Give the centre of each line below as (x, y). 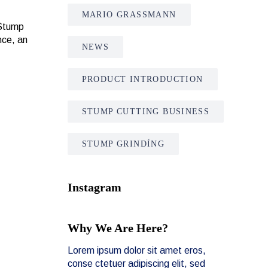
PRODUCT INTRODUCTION (142, 79)
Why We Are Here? (118, 228)
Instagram (94, 187)
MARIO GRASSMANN (129, 15)
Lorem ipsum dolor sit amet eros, (136, 250)
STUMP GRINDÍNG (123, 144)
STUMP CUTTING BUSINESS (146, 112)
